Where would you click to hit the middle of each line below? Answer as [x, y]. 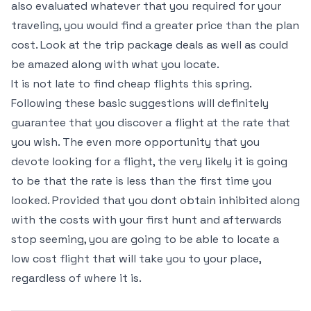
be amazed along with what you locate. [115, 64]
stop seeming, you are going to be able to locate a [145, 239]
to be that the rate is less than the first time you [141, 181]
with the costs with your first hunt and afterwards [146, 220]
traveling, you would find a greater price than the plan [155, 25]
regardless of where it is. [76, 278]
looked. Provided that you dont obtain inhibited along [155, 200]
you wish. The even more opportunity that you [135, 142]
